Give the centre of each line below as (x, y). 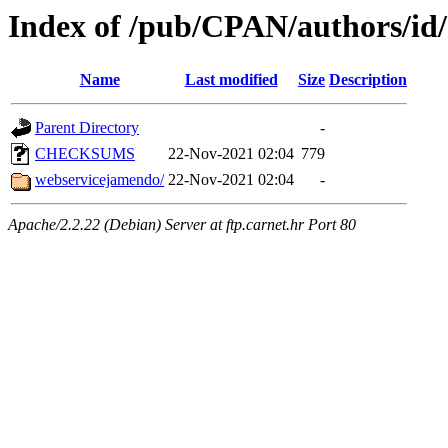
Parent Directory (87, 128)
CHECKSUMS (85, 154)
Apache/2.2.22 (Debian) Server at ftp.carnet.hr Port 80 (182, 225)
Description (368, 80)
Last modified (231, 80)
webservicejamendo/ (99, 180)
